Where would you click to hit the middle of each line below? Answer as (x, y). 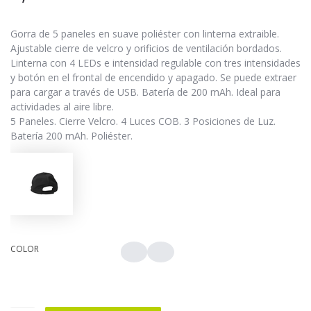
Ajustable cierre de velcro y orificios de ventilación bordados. (146, 48)
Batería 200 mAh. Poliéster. (72, 135)
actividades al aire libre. (62, 106)
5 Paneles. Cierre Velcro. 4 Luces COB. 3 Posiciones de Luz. (143, 121)
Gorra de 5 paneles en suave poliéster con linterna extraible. (145, 33)
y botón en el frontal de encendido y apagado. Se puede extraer (153, 77)
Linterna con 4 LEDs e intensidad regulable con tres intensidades (155, 62)
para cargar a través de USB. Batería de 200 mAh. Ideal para (145, 92)
